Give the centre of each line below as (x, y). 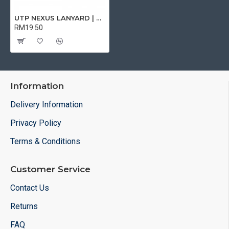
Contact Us (30, 188)
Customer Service (50, 169)
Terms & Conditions (45, 141)
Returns (24, 206)
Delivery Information (47, 105)
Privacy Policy (36, 123)
